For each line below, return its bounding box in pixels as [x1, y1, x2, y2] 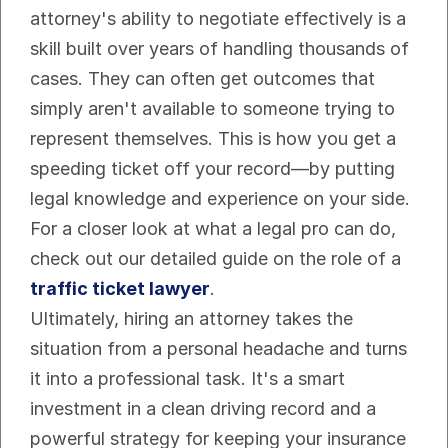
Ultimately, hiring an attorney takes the [30, 308, 353, 330]
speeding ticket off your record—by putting [30, 158, 395, 180]
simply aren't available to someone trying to [30, 98, 395, 120]
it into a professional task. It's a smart [30, 368, 345, 390]
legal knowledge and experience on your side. [30, 188, 410, 210]
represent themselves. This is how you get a [30, 128, 396, 150]
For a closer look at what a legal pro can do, [30, 218, 396, 240]
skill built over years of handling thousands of [30, 38, 409, 60]
